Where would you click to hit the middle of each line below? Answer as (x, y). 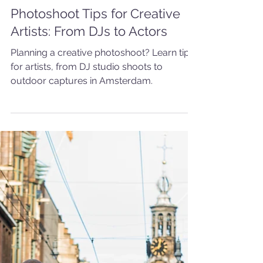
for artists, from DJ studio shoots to (87, 130)
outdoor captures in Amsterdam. (82, 144)
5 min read (28, 34)
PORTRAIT (38, 53)
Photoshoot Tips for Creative (95, 77)
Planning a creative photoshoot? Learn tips (102, 116)
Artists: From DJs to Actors (89, 95)
